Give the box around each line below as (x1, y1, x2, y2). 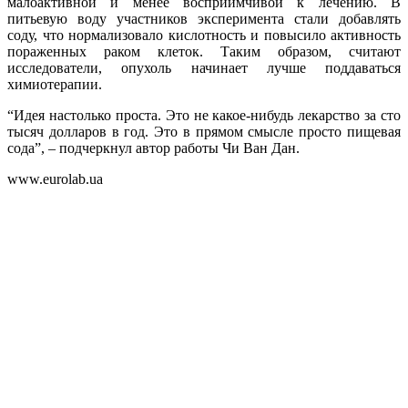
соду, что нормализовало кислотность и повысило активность (7, 27, 401, 44)
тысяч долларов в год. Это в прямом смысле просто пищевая (7, 124, 401, 140)
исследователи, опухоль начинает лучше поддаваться (7, 60, 401, 76)
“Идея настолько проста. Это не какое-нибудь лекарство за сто (7, 107, 401, 124)
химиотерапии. (7, 76, 102, 93)
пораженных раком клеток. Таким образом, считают (7, 44, 401, 60)
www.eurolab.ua (7, 171, 103, 188)
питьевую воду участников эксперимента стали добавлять (7, 11, 401, 27)
